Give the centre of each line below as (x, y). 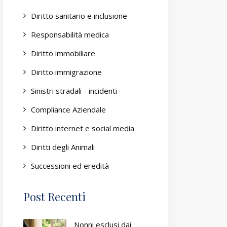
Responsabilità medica (70, 34)
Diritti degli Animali (63, 147)
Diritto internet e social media (83, 128)
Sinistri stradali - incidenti (74, 91)
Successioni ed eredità (70, 166)
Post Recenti (54, 197)
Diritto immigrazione (66, 72)
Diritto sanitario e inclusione (79, 16)
